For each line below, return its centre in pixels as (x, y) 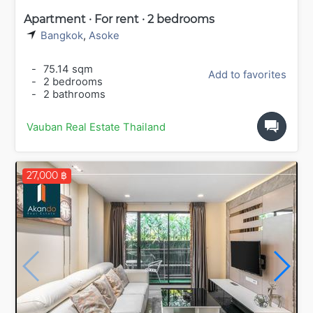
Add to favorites (247, 75)
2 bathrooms (73, 95)
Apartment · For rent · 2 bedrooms (119, 19)
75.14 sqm (67, 70)
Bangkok (62, 36)
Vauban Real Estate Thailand (96, 128)
